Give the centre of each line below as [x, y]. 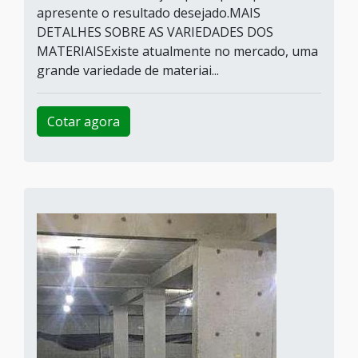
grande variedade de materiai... [128, 70]
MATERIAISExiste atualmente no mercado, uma [177, 51]
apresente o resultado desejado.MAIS [149, 13]
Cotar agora [84, 121]
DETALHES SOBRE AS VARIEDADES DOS [155, 32]
